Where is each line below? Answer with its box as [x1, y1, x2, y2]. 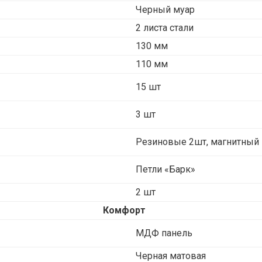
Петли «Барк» [136, 163, 195, 175]
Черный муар [136, 4, 195, 15]
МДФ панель [136, 227, 192, 239]
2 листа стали [136, 22, 194, 33]
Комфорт [102, 204, 146, 216]
